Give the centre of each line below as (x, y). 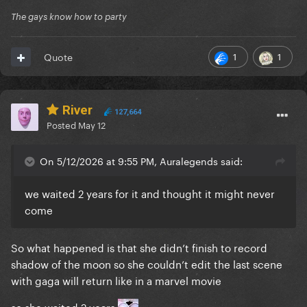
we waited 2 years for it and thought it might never (150, 193)
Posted (62, 124)
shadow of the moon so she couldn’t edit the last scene (147, 263)
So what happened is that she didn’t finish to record (139, 247)
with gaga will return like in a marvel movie (116, 280)
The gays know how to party (69, 17)
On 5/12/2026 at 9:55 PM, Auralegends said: (141, 161)
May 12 (92, 124)
